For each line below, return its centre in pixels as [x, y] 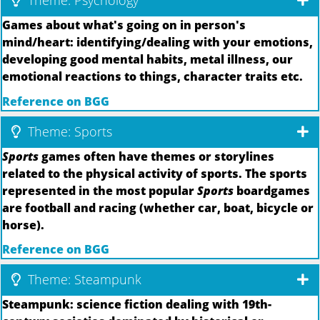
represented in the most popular [100, 190]
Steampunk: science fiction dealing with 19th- [137, 305]
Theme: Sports [68, 131]
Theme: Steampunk [83, 280]
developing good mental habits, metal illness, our [147, 60]
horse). [23, 225]
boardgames [272, 190]
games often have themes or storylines [156, 156]
